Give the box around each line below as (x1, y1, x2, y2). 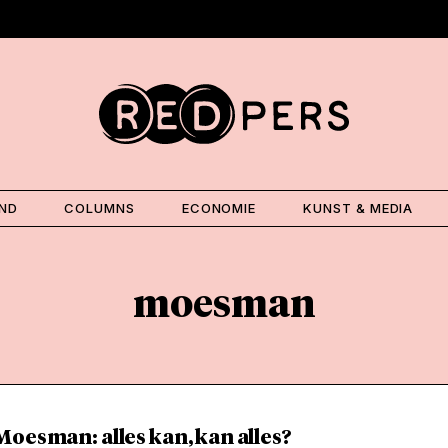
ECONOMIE (181, 199, 257, 216)
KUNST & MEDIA (302, 199, 414, 216)
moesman (132, 286, 316, 325)
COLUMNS (64, 199, 136, 216)
